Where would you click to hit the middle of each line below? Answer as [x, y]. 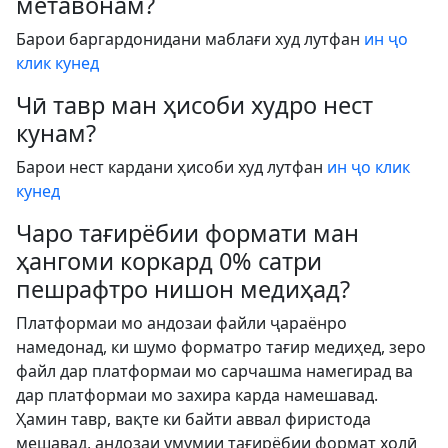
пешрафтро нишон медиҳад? [183, 289]
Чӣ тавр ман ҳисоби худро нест [194, 105]
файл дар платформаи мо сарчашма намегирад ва [214, 371]
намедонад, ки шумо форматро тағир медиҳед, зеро [221, 347]
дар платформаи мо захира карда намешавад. [197, 395]
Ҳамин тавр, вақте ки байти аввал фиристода [193, 419]
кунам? [56, 133]
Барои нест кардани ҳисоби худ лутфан [171, 167]
